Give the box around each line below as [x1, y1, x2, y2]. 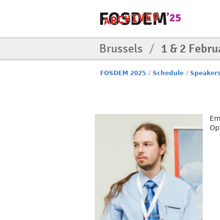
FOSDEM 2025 [100, 70, 146, 77]
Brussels [99, 41, 145, 56]
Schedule [152, 70, 184, 77]
